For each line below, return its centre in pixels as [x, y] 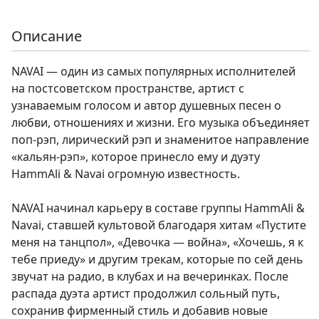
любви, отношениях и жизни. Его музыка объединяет [161, 123]
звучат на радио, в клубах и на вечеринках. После [150, 277]
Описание [47, 36]
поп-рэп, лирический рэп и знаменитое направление [160, 140]
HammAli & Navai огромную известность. [126, 174]
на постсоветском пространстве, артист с [128, 89]
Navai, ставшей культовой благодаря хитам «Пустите [159, 225]
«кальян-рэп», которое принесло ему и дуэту [136, 157]
